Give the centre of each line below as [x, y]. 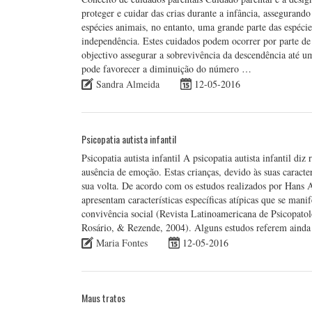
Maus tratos [103, 297]
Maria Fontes [122, 242]
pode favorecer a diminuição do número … [166, 68]
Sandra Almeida [128, 84]
